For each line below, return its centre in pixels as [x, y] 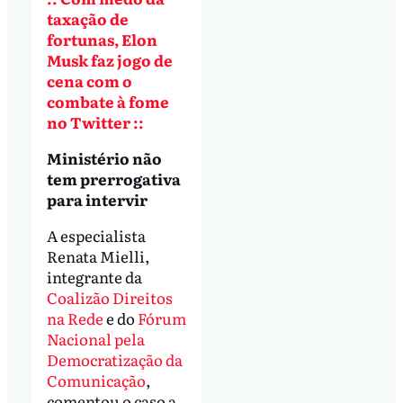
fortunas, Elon [102, 40]
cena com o [89, 81]
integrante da [94, 276]
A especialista [96, 235]
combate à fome [107, 102]
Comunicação [96, 380]
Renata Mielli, [98, 255]
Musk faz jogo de [109, 60]
